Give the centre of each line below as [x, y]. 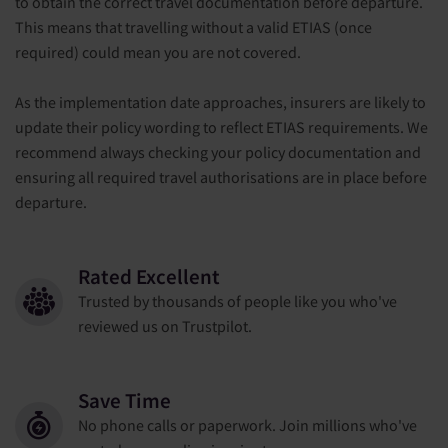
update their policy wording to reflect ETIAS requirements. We [221, 126]
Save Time [124, 400]
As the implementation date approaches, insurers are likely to [220, 101]
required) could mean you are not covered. [159, 51]
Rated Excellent [149, 276]
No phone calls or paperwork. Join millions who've [247, 424]
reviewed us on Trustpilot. [165, 325]
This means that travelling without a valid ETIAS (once [193, 26]
